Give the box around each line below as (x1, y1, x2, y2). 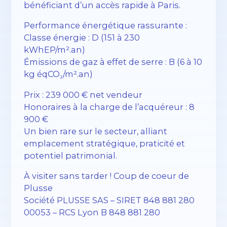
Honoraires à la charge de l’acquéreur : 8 (24, 101, 195, 112)
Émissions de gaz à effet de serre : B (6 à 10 (24, 57, 203, 67)
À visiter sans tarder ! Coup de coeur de (24, 170, 190, 181)
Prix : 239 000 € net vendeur (24, 89, 143, 100)
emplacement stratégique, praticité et (24, 138, 185, 148)
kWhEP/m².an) (24, 45, 86, 55)
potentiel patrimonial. (24, 150, 118, 161)
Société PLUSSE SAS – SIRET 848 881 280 (24, 195, 195, 205)
